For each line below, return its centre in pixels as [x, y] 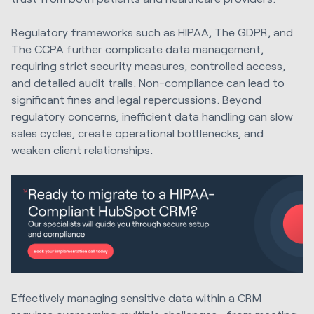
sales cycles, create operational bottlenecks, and [137, 132]
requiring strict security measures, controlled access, [148, 65]
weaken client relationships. [82, 149]
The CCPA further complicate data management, [137, 48]
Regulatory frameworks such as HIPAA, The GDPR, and [152, 32]
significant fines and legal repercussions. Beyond [136, 99]
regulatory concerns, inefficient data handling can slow [152, 116]
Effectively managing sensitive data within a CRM [136, 298]
